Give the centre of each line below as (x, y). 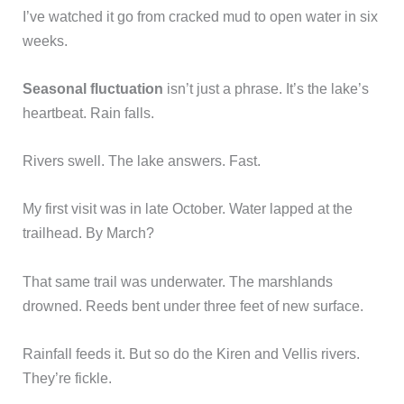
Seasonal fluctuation (93, 88)
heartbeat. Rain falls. (89, 112)
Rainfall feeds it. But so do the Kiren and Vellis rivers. (192, 353)
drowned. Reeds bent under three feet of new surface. (193, 305)
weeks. (46, 40)
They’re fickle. (68, 377)
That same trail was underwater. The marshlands (178, 281)
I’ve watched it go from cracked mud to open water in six (201, 16)
